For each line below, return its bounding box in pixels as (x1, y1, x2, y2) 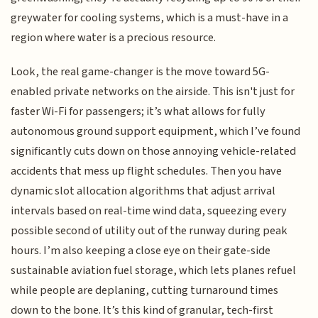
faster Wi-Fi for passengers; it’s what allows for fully (11, 102, 266, 120)
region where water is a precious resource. (11, 28, 216, 46)
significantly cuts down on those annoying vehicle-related (11, 142, 297, 160)
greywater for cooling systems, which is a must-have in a (11, 9, 289, 26)
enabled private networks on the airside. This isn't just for (11, 82, 295, 100)
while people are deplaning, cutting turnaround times (11, 281, 279, 299)
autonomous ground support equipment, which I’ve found (11, 122, 301, 140)
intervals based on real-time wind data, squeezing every (11, 202, 287, 219)
